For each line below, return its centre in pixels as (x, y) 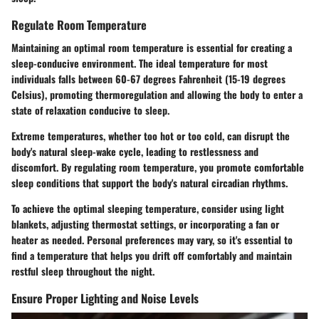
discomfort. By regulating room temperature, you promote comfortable (158, 167)
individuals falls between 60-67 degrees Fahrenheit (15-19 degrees (148, 78)
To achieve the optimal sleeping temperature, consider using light (148, 208)
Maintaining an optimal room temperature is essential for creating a (152, 47)
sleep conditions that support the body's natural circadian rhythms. (150, 182)
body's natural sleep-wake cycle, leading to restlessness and (135, 151)
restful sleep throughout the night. (83, 271)
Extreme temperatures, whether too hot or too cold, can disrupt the (151, 135)
